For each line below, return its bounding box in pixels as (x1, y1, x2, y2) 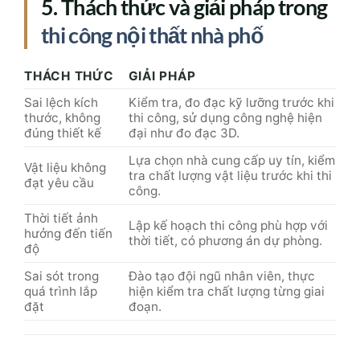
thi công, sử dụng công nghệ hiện (128, 6, 322, 22)
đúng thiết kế (24, 21, 101, 37)
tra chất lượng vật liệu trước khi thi (128, 63, 332, 80)
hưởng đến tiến (24, 121, 112, 137)
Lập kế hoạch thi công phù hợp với (128, 113, 328, 129)
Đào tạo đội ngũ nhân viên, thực (128, 164, 315, 180)
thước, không (24, 6, 100, 22)
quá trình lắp (24, 179, 97, 195)
